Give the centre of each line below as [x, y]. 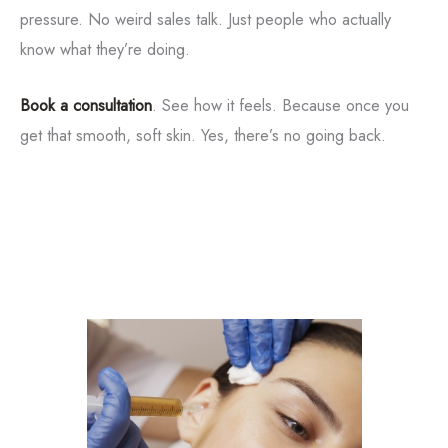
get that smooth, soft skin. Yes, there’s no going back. [203, 135]
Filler [224, 170]
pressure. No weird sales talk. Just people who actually [205, 18]
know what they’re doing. [105, 48]
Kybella [224, 234]
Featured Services [224, 264]
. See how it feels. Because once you [280, 105]
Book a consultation [86, 105]
